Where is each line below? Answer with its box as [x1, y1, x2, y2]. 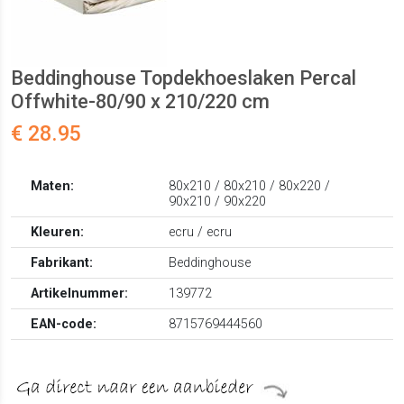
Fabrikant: [31, 255, 94, 271]
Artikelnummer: [31, 286, 129, 302]
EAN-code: [31, 317, 97, 333]
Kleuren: [31, 225, 85, 241]
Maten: [31, 179, 75, 195]
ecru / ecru [169, 225, 233, 241]
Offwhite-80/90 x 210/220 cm [11, 90, 270, 114]
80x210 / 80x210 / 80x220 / [169, 179, 331, 195]
